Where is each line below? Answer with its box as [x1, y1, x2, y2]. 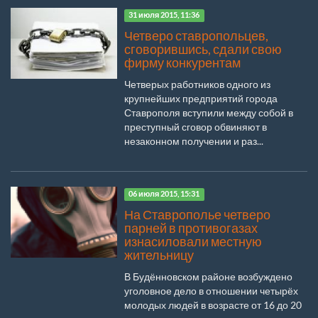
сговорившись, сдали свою [124, 41, 282, 57]
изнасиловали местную [124, 234, 262, 249]
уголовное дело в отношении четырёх [124, 284, 298, 297]
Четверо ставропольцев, [124, 28, 268, 43]
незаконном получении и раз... [124, 134, 263, 147]
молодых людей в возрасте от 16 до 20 [124, 298, 302, 311]
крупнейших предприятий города [124, 92, 278, 104]
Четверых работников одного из [124, 77, 270, 90]
